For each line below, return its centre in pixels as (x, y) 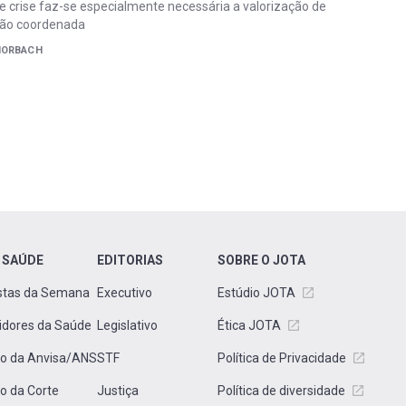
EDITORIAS (130, 260)
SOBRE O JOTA (261, 260)
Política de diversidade (281, 391)
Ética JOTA (249, 325)
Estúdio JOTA (256, 293)
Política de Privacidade (282, 358)
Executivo (125, 293)
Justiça (118, 391)
